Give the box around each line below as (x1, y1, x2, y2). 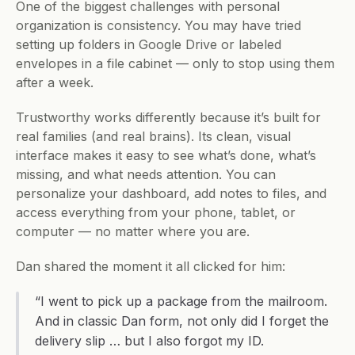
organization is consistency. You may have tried (16, 17, 301, 33)
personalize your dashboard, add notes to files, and (16, 185, 326, 201)
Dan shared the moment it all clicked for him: (16, 258, 285, 274)
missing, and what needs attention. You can (16, 166, 276, 182)
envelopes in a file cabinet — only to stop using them (16, 55, 334, 71)
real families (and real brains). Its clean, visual (16, 128, 291, 144)
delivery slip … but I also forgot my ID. (35, 333, 264, 349)
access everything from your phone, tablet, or (16, 204, 296, 220)
